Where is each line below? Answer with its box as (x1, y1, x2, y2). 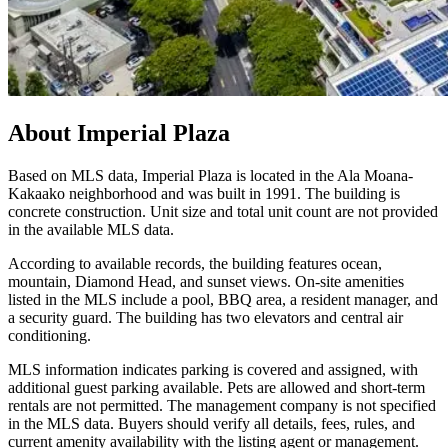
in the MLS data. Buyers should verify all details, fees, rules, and (8, 415, 415, 433)
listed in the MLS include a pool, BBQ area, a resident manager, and (8, 291, 438, 309)
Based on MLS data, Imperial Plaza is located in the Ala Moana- (8, 167, 413, 185)
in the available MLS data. (8, 221, 174, 239)
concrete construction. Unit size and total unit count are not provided (8, 203, 438, 221)
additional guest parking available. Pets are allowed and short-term (8, 379, 425, 397)
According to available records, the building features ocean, (8, 255, 382, 273)
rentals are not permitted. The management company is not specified (8, 397, 436, 415)
